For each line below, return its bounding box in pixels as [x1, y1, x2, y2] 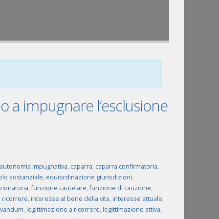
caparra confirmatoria [95, 162, 157, 171]
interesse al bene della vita [30, 195, 109, 203]
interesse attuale [112, 195, 162, 203]
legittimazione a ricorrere [26, 205, 100, 214]
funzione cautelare [31, 184, 87, 192]
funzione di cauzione [89, 184, 151, 192]
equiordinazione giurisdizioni [45, 173, 132, 181]
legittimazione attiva [102, 205, 160, 214]
